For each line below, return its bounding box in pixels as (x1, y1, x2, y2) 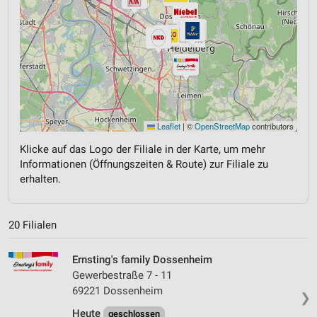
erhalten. (20, 173, 61, 186)
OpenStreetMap (195, 120, 250, 132)
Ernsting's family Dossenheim (72, 253, 212, 266)
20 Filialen (8, 218, 57, 231)
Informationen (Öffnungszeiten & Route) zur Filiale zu (20, 158, 268, 171)
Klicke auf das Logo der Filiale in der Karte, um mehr (20, 143, 265, 156)
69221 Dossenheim (72, 284, 163, 297)
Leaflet (155, 120, 180, 132)
